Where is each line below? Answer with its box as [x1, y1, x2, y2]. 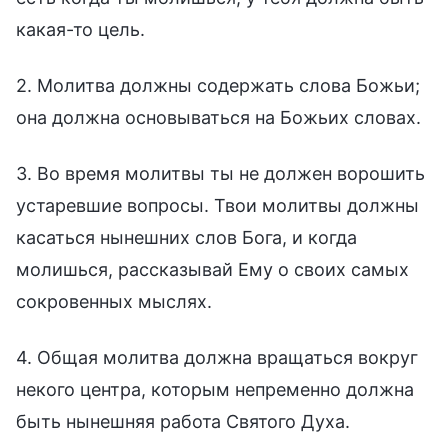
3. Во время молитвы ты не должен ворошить [16, 162, 425, 184]
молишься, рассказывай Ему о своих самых [16, 258, 409, 280]
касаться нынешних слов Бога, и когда [16, 226, 357, 248]
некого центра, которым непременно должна [16, 378, 414, 400]
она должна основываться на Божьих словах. [16, 106, 421, 128]
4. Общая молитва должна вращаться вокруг [16, 346, 418, 368]
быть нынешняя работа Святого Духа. [16, 410, 350, 432]
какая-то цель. [16, 18, 145, 40]
